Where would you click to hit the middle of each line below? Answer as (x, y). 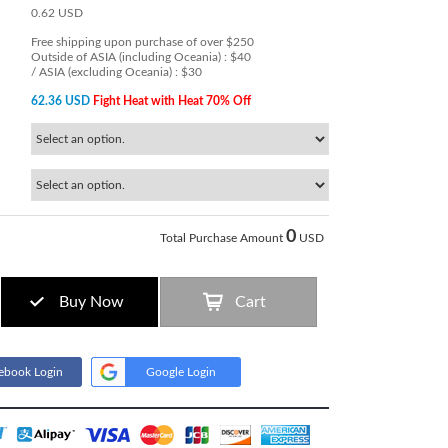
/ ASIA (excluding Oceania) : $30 (116, 72)
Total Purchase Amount (221, 238)
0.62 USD (56, 13)
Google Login (180, 372)
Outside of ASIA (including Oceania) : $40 (140, 57)
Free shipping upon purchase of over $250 (142, 42)
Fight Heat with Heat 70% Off (171, 101)
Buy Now (91, 302)
